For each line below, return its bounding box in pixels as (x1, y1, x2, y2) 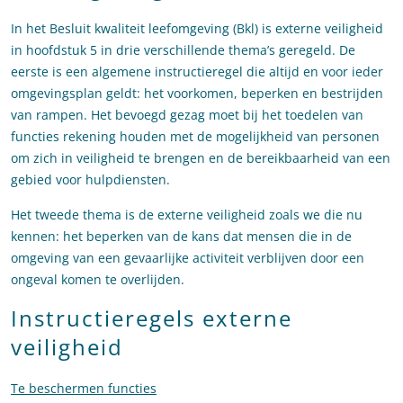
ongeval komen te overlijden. (11, 271, 184, 289)
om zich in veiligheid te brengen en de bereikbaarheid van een (11, 149, 390, 167)
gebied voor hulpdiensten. (11, 171, 170, 189)
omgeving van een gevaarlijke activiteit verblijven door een (11, 249, 364, 267)
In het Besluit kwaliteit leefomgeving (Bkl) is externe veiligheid (11, 20, 383, 38)
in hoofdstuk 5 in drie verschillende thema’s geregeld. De (11, 41, 355, 59)
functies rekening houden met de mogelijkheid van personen (11, 128, 380, 146)
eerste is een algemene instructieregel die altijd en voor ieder (11, 63, 383, 81)
